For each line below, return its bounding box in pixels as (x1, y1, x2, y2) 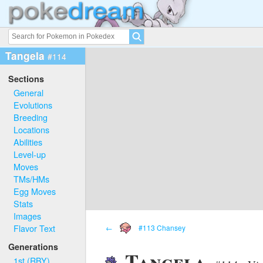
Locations (14, 123, 50, 136)
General (14, 86, 44, 99)
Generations (8, 241, 59, 253)
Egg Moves (14, 184, 56, 197)
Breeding (14, 110, 48, 123)
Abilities (14, 135, 43, 148)
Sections (8, 73, 45, 85)
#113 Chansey (137, 222, 186, 232)
